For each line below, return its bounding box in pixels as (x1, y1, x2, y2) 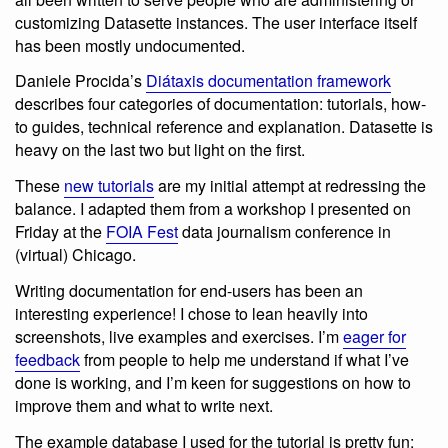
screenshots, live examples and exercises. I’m (15, 324, 343, 348)
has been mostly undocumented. (15, 33, 245, 57)
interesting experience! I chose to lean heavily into (15, 301, 368, 325)
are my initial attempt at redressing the (154, 174, 426, 198)
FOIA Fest (106, 220, 178, 244)
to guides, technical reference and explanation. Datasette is (15, 115, 433, 139)
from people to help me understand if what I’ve (80, 347, 409, 371)
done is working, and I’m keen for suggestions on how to (15, 370, 411, 394)
